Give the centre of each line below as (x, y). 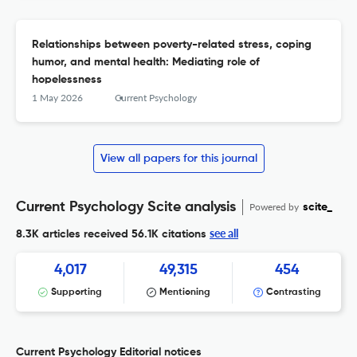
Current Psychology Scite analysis (126, 208)
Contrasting (293, 293)
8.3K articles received (72, 235)
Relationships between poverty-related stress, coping (172, 45)
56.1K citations (167, 235)
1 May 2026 (57, 98)
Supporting (76, 293)
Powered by (275, 207)
